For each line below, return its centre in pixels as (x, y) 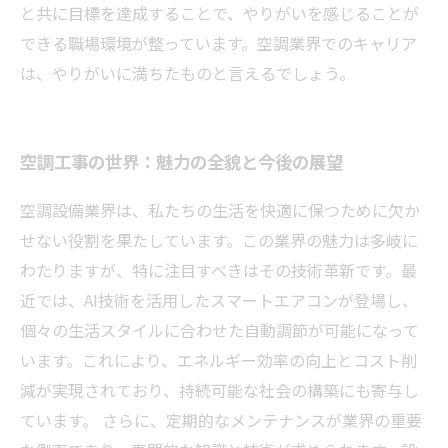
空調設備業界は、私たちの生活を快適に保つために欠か (220, 209)
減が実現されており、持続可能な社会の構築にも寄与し (219, 389)
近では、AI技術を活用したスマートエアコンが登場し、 (219, 299)
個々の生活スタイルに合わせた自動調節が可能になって (219, 329)
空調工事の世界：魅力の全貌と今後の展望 (181, 162)
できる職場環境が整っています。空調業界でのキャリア (218, 42)
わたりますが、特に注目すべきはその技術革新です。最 (218, 269)
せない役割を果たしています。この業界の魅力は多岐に (219, 239)
